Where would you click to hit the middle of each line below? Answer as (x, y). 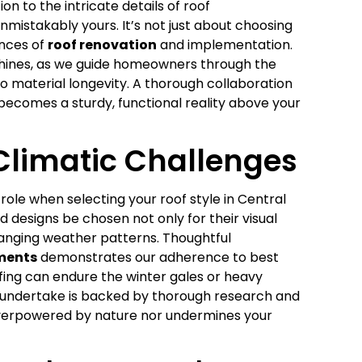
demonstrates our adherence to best (158, 257)
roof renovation (102, 45)
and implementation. (225, 45)
